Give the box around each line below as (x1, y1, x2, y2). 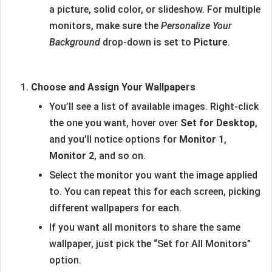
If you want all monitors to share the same (49, 221, 240, 233)
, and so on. (94, 149, 146, 161)
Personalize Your (161, 19, 231, 32)
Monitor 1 (179, 133, 224, 145)
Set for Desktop (180, 117, 255, 129)
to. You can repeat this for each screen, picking (49, 185, 260, 197)
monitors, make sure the (49, 19, 161, 32)
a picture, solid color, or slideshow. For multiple (49, 3, 260, 15)
